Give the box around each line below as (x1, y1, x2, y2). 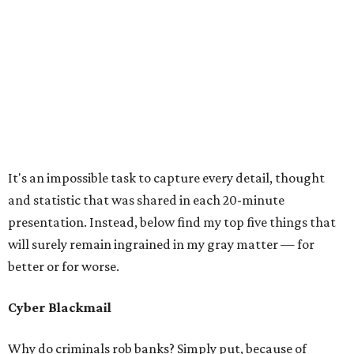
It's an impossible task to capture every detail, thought (8, 170, 325, 186)
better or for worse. (8, 258, 119, 275)
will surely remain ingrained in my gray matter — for (8, 236, 314, 253)
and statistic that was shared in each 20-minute (8, 192, 284, 209)
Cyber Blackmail (8, 299, 111, 316)
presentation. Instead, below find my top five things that (8, 214, 336, 231)
